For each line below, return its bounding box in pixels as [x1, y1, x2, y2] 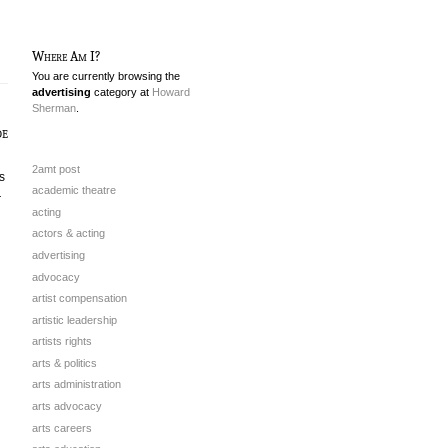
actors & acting [32, 227, 105, 240]
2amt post [32, 162, 80, 175]
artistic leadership [32, 313, 117, 326]
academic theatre [32, 184, 116, 197]
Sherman [32, 101, 76, 114]
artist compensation [32, 292, 127, 305]
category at [91, 85, 152, 98]
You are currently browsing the [32, 69, 180, 82]
